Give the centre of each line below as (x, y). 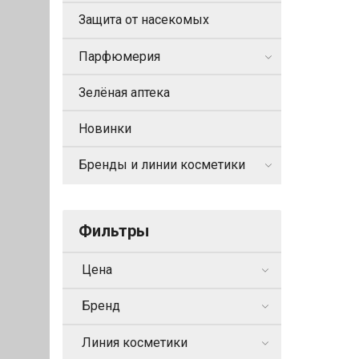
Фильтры (114, 230)
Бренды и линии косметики (162, 164)
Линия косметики (135, 342)
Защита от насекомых (144, 20)
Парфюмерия (119, 56)
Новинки (105, 128)
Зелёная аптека (124, 92)
